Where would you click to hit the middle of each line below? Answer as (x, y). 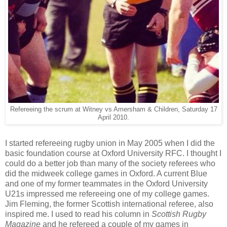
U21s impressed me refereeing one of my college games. (107, 194)
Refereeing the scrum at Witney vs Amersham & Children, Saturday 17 (113, 109)
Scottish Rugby (179, 214)
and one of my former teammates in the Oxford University (106, 184)
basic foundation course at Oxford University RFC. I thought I (113, 154)
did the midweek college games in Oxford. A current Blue (106, 174)
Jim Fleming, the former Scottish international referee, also (109, 204)
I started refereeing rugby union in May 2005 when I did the (110, 143)
